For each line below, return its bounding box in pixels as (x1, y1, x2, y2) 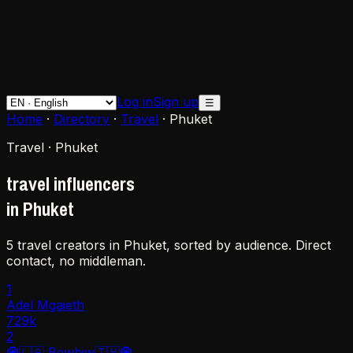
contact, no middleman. (6, 252, 146, 269)
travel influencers (6, 170, 135, 196)
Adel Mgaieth (6, 296, 84, 313)
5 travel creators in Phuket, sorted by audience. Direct (6, 236, 331, 253)
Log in (117, 94, 153, 110)
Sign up (153, 94, 199, 110)
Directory (54, 111, 110, 127)
